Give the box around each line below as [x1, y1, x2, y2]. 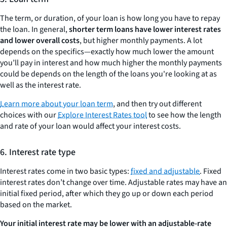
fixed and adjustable [131, 166, 200, 177]
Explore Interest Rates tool [58, 109, 147, 121]
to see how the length [147, 109, 221, 121]
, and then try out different [113, 98, 202, 110]
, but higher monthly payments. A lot [80, 35, 202, 47]
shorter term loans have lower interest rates [69, 24, 221, 35]
